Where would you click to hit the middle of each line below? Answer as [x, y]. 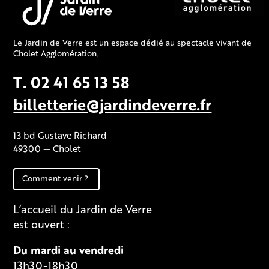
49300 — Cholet [47, 149]
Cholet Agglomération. [56, 53]
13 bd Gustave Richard [60, 135]
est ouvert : [42, 224]
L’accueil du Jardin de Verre [83, 209]
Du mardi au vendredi [69, 250]
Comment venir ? [56, 178]
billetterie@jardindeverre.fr [113, 104]
